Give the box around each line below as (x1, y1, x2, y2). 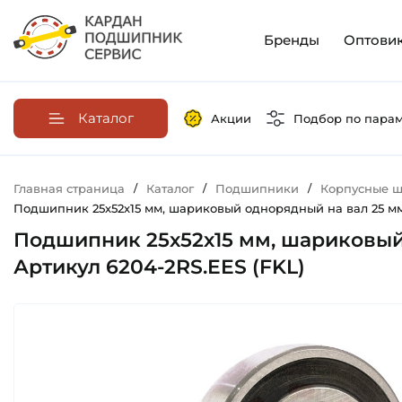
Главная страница (13, 181, 125, 197)
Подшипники (215, 181, 299, 197)
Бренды (264, 31, 319, 49)
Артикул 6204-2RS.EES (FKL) (13, 255, 305, 280)
